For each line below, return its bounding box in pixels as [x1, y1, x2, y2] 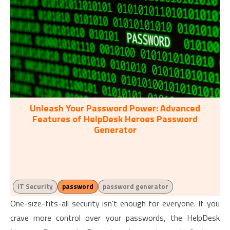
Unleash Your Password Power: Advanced [30, 101, 200, 115]
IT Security [17, 181, 53, 191]
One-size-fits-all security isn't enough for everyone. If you [10, 197, 220, 209]
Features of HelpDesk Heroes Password [32, 112, 198, 126]
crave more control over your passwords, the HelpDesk [10, 212, 220, 224]
